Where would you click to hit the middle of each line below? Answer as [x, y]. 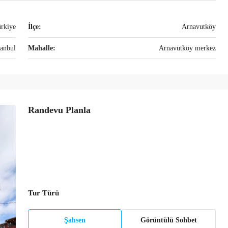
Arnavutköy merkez [187, 48]
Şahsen [75, 220]
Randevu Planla [59, 110]
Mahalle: [41, 48]
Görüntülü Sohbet [169, 220]
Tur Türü [43, 193]
